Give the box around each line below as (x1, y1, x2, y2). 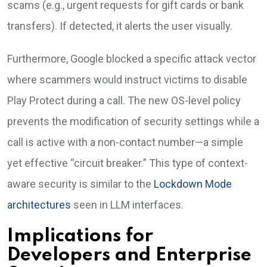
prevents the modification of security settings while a (7, 115, 259, 128)
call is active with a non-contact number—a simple (7, 136, 243, 148)
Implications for (7, 227, 153, 246)
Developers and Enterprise (7, 246, 252, 265)
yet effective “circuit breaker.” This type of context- (7, 157, 248, 169)
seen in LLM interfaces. (71, 198, 184, 211)
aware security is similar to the (7, 178, 154, 190)
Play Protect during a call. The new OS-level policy (7, 94, 241, 107)
